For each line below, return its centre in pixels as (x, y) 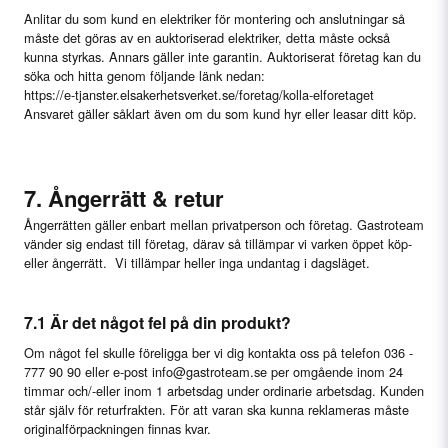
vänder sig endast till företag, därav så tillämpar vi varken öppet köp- (218, 244)
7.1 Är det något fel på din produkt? (157, 323)
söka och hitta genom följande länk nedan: (144, 76)
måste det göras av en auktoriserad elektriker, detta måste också (207, 38)
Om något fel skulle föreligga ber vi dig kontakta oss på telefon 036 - (218, 353)
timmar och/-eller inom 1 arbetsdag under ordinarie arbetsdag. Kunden (224, 391)
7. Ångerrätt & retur (127, 198)
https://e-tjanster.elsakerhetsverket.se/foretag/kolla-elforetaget (199, 95)
